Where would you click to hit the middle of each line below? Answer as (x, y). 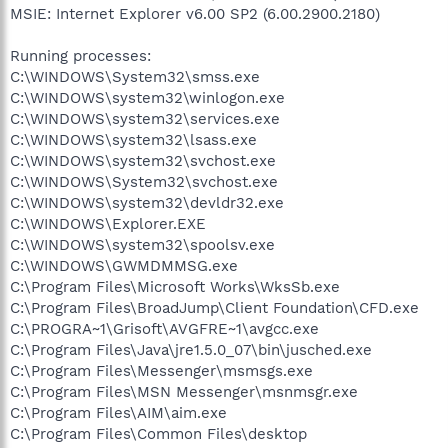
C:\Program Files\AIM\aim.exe (118, 412)
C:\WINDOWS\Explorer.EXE (108, 223)
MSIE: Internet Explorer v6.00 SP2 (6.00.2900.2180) (195, 13)
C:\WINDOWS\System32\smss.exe (135, 76)
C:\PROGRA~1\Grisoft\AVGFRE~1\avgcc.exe (164, 328)
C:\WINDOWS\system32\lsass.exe (133, 139)
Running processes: (80, 55)
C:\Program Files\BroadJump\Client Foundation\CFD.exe (214, 307)
